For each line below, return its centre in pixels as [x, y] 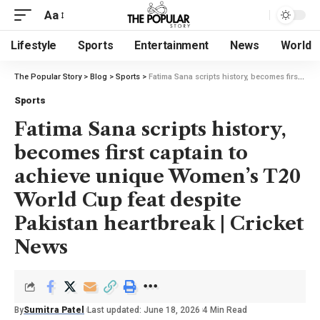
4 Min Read [225, 310]
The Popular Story [48, 77]
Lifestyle [34, 45]
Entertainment [172, 45]
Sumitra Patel [54, 310]
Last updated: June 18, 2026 [144, 310]
